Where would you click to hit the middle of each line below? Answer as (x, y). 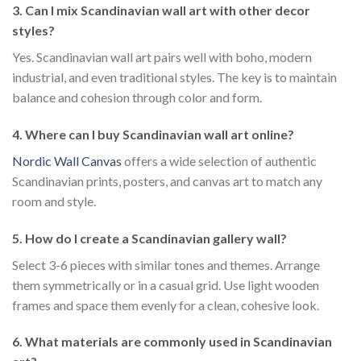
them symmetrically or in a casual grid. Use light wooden (166, 284)
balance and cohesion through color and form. (137, 98)
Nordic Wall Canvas (67, 160)
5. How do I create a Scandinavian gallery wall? (149, 238)
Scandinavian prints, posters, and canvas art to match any (167, 180)
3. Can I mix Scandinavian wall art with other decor (161, 10)
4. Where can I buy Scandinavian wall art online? (153, 134)
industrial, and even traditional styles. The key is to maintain (174, 77)
